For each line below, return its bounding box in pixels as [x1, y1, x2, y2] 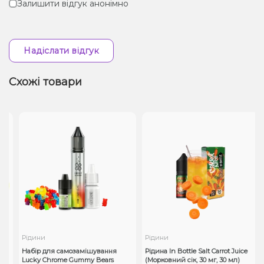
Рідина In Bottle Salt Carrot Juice [140, 246, 243, 255]
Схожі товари [9, 75, 82, 88]
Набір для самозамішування [17, 246, 113, 255]
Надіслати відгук [24, 45, 99, 56]
